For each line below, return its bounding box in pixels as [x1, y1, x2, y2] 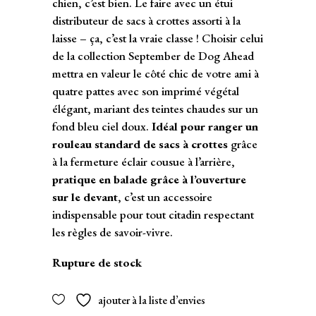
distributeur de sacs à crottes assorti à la [52, 12, 241, 28]
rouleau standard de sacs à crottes [52, 135, 228, 152]
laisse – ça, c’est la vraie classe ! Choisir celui [52, 30, 263, 46]
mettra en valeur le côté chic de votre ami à [52, 65, 259, 81]
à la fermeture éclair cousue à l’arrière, [52, 153, 235, 169]
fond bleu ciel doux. [52, 118, 152, 134]
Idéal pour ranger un [152, 118, 258, 134]
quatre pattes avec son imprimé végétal [52, 83, 239, 99]
